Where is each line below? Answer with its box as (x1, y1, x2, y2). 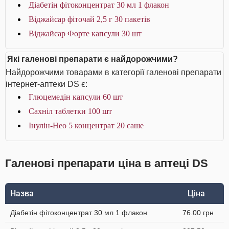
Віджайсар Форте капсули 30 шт (29, 29, 142, 38)
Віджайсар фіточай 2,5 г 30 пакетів (29, 15, 150, 24)
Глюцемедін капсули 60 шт (29, 93, 123, 101)
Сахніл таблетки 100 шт (29, 107, 112, 116)
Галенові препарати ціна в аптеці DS (5, 157, 208, 170)
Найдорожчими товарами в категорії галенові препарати (6, 68, 221, 77)
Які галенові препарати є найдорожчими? (7, 55, 178, 63)
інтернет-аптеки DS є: (6, 80, 87, 88)
